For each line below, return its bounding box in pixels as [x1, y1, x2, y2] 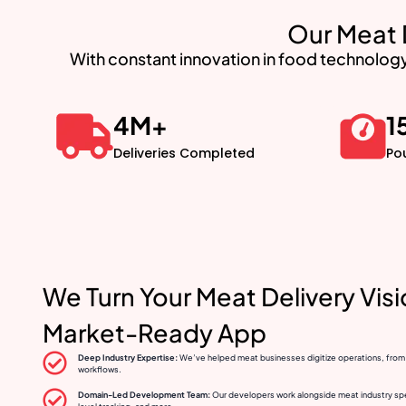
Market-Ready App [43, 317, 266, 349]
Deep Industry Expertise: [77, 352, 178, 362]
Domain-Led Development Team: [77, 389, 210, 400]
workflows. [77, 363, 121, 374]
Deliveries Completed [113, 144, 255, 163]
